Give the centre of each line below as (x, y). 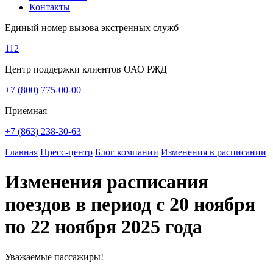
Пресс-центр (66, 152)
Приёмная (26, 111)
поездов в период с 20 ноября (130, 204)
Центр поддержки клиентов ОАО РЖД (86, 69)
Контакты (50, 7)
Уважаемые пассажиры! (57, 257)
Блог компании (127, 152)
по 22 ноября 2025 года (104, 227)
